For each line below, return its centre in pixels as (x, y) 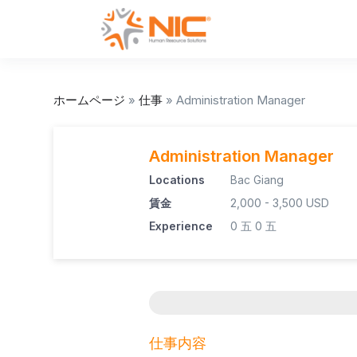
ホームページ (89, 100)
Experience (181, 226)
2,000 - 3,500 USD (279, 203)
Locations (177, 180)
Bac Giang (257, 180)
